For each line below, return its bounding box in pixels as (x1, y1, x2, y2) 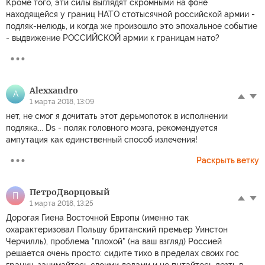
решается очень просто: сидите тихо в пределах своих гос (6, 248, 239, 258)
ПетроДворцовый (30, 186, 110, 198)
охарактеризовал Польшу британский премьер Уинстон (6, 224, 228, 234)
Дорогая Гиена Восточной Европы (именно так (6, 212, 189, 222)
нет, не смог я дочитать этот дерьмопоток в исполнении (6, 111, 228, 121)
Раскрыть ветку (196, 155, 259, 165)
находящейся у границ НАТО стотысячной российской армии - (6, 9, 255, 19)
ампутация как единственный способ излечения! (6, 134, 198, 144)
